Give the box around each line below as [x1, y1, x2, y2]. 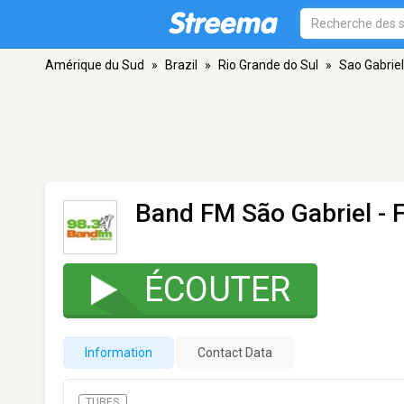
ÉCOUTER [144, 270, 290, 309]
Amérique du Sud [45, 58, 144, 72]
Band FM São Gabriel [135, 198, 372, 228]
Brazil [165, 58, 197, 72]
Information [85, 345, 152, 360]
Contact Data [197, 345, 272, 360]
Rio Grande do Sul [218, 58, 318, 72]
